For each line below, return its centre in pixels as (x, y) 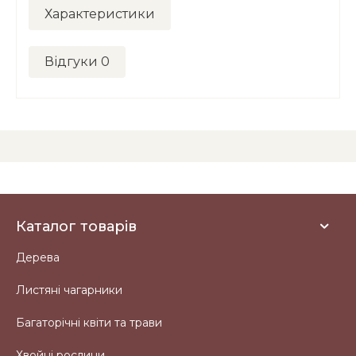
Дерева (38, 257)
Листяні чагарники (69, 290)
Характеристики (100, 14)
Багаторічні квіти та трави (89, 323)
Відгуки (73, 62)
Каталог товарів (76, 226)
